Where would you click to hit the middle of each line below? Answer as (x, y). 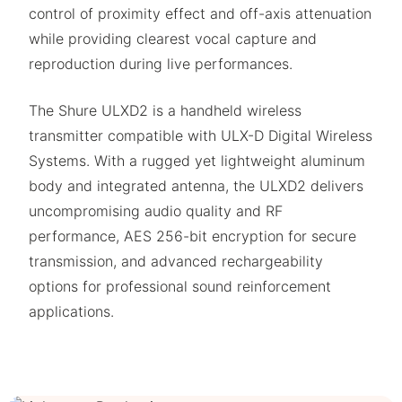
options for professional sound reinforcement (180, 286)
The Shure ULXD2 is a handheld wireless (165, 110)
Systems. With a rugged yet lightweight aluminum (197, 161)
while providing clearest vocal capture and (173, 39)
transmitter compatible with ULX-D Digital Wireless (201, 135)
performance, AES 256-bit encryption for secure (192, 236)
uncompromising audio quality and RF (156, 211)
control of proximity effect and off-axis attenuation (200, 13)
